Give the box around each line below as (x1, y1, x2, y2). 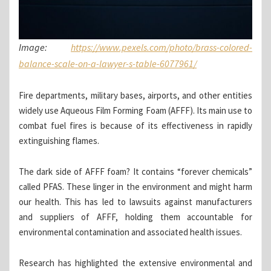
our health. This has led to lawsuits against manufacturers (19, 196, 252, 208)
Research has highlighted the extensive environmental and (19, 257, 252, 269)
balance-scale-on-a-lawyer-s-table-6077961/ (19, 57, 197, 70)
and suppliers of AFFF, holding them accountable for (19, 211, 252, 223)
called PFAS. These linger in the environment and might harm (19, 181, 252, 193)
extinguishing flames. (19, 135, 99, 147)
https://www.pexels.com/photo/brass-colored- (71, 41, 252, 54)
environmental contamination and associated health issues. (19, 226, 242, 238)
